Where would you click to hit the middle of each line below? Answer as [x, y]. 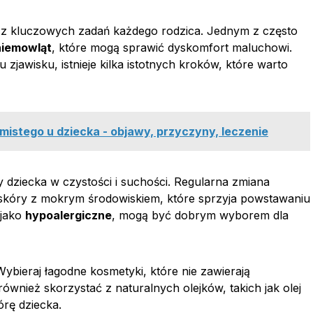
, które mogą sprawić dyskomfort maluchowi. [172, 48]
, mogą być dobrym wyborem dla [200, 215]
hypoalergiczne [68, 215]
